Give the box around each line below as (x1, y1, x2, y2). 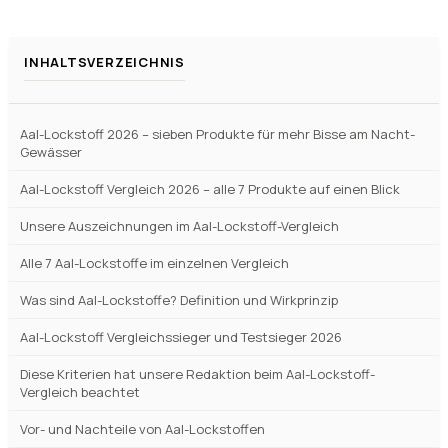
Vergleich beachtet (20, 383, 140, 401)
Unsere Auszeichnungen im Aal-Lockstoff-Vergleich (20, 217, 339, 235)
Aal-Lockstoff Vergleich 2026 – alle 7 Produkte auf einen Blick (20, 180, 400, 198)
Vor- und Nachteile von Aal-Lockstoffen (20, 420, 265, 438)
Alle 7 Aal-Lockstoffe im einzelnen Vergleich (20, 254, 289, 272)
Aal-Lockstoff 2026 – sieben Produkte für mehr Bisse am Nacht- (20, 125, 415, 143)
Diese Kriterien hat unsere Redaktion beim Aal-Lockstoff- (20, 365, 375, 383)
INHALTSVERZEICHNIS (24, 53, 186, 71)
